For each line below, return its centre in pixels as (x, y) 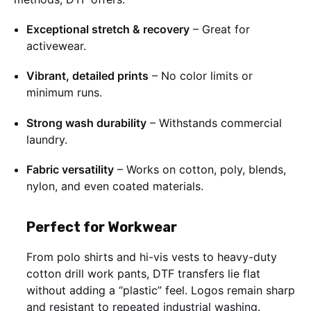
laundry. (47, 139)
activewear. (56, 46)
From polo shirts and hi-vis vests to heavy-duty (152, 257)
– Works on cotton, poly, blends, (200, 169)
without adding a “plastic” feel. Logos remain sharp (161, 290)
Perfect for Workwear (102, 227)
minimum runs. (64, 93)
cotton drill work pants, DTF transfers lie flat (143, 273)
